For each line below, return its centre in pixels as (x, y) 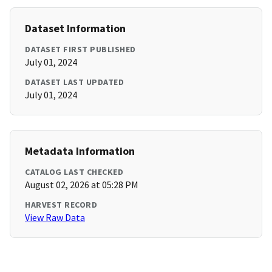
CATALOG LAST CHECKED (74, 172)
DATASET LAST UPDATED (74, 82)
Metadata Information (80, 151)
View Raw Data (55, 218)
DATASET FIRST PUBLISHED (80, 49)
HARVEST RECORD (61, 205)
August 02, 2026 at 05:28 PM (82, 185)
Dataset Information (75, 29)
